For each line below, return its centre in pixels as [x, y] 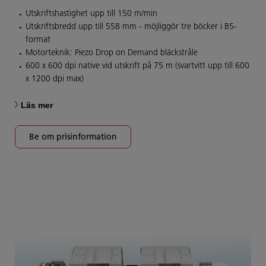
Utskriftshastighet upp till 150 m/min [91, 13]
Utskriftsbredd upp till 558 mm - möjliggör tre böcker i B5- [131, 26]
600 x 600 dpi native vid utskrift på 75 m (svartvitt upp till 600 [137, 66]
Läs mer [37, 105]
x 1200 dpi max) [55, 79]
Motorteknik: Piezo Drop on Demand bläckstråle [112, 53]
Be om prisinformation [73, 137]
